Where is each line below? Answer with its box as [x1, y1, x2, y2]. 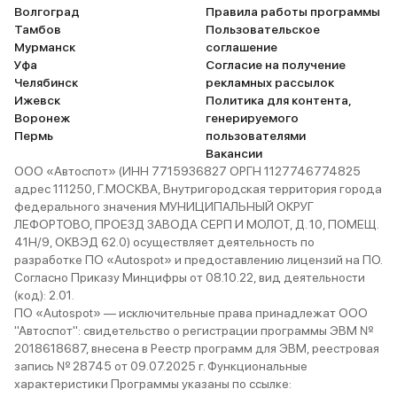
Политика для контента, [206, 93, 351, 107]
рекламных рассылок [206, 75, 334, 90]
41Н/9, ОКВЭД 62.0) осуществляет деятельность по [14, 235, 315, 249]
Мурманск [14, 40, 75, 54]
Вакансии [206, 146, 262, 160]
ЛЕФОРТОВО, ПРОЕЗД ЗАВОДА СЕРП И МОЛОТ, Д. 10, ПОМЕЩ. [14, 217, 378, 231]
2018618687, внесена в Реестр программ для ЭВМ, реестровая [14, 341, 379, 355]
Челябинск [14, 75, 78, 90]
